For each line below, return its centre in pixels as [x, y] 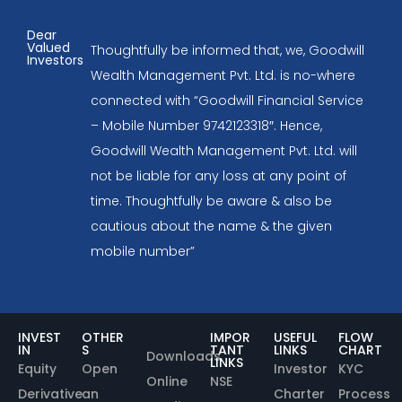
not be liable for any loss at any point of [218, 175]
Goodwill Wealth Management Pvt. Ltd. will [223, 150]
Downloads [183, 356]
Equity [37, 368]
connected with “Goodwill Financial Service [227, 100]
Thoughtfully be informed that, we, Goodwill [227, 50]
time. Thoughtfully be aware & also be [211, 201]
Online [166, 381]
